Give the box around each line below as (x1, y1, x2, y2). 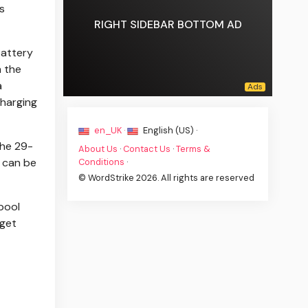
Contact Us (123, 142, 171, 155)
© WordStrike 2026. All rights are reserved (78, 171, 255, 184)
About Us (78, 142, 118, 155)
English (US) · (141, 124, 198, 136)
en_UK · (92, 124, 128, 136)
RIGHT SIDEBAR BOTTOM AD (93, 17, 242, 32)
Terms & (176, 142, 211, 155)
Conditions (78, 155, 125, 168)
